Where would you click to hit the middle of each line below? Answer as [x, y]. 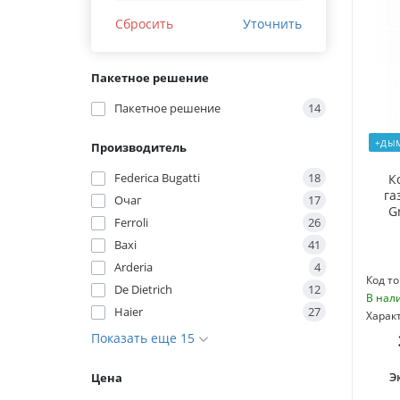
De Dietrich [143, 290]
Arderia [133, 267]
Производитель [139, 148]
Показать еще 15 [145, 338]
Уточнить [272, 24]
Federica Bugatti [157, 178]
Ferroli [131, 223]
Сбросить [144, 24]
